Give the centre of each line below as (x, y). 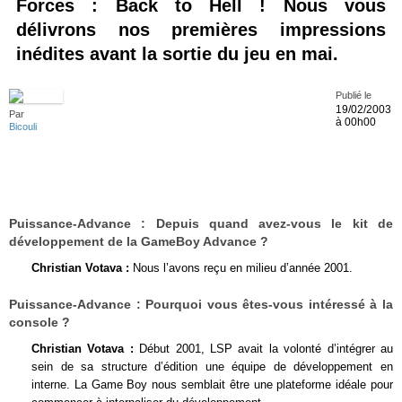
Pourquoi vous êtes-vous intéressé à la (267, 304)
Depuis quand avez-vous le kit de (270, 223)
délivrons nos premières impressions (201, 30)
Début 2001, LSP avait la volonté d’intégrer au (263, 349)
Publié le (354, 95)
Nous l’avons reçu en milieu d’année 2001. (241, 268)
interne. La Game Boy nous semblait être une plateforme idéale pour (212, 385)
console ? (39, 322)
